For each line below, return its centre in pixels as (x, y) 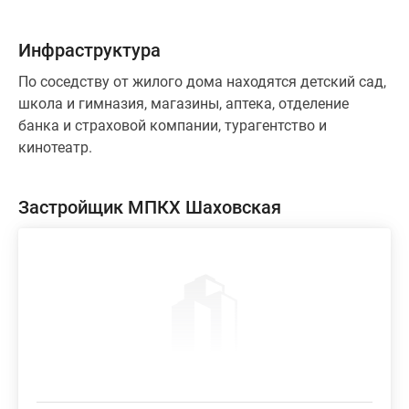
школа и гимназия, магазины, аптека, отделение (184, 104)
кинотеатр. (55, 147)
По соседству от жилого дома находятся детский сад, (202, 82)
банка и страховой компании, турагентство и (173, 126)
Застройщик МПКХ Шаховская (150, 207)
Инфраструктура (89, 50)
